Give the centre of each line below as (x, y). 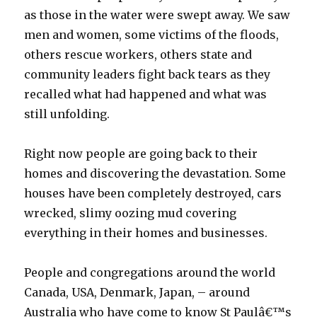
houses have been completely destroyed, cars (153, 193)
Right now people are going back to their (141, 154)
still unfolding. (67, 114)
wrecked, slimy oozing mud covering (131, 213)
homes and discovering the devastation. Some (155, 173)
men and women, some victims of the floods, (152, 35)
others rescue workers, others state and (138, 54)
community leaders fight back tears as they (148, 74)
